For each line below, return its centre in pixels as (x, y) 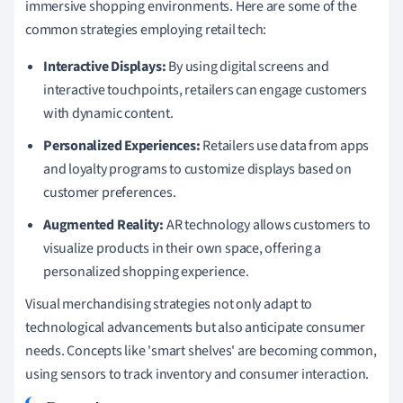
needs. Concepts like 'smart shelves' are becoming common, (201, 350)
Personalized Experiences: (122, 145)
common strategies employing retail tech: (146, 29)
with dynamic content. (108, 113)
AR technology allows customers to (267, 224)
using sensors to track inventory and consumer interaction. (197, 374)
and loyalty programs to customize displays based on (197, 169)
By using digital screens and (248, 66)
